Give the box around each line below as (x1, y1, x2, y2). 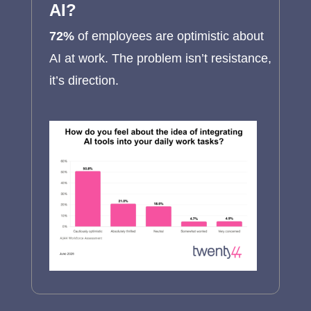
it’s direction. (49, 73, 119, 87)
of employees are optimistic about (74, 28, 264, 43)
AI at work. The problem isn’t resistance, (49, 51, 271, 65)
